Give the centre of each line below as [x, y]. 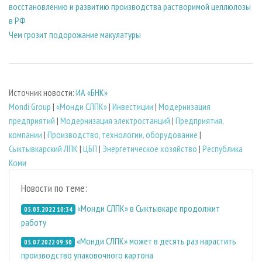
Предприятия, [199, 120]
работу [34, 222]
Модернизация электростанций [115, 120]
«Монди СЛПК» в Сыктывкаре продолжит [148, 208]
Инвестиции [133, 106]
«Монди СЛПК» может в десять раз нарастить [156, 241]
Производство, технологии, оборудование [123, 134]
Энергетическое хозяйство [150, 148]
